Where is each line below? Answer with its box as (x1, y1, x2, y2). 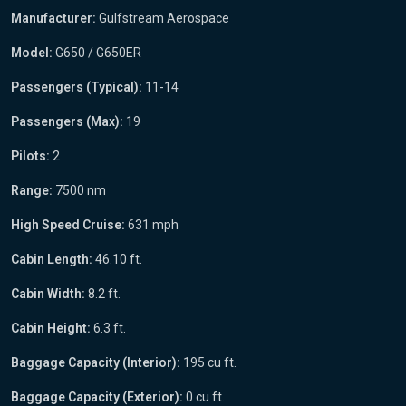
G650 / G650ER (53, 45, 141, 61)
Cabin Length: (11, 252, 92, 267)
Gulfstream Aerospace (96, 11, 229, 26)
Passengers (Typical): (11, 80, 142, 95)
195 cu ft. (180, 355, 237, 371)
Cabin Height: (11, 321, 91, 336)
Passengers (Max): (11, 114, 123, 130)
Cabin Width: (11, 286, 85, 302)
